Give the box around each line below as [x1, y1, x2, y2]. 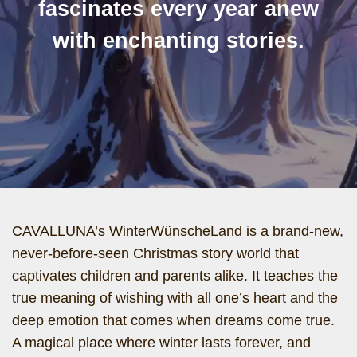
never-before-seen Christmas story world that [12, 245, 299, 261]
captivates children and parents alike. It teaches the [12, 268, 338, 284]
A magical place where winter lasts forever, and [12, 335, 311, 351]
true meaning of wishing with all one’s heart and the [12, 290, 338, 306]
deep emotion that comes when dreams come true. [12, 312, 335, 328]
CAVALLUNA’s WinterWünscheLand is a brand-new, [12, 223, 343, 239]
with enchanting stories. [53, 29, 304, 53]
